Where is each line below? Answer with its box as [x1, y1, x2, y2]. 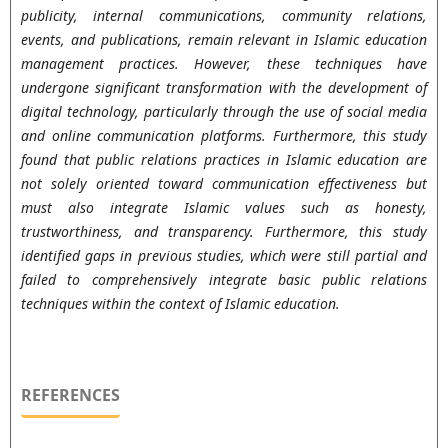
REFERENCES [20, 384, 120, 406]
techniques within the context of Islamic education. [20, 293, 340, 313]
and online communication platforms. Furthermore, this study [20, 125, 428, 145]
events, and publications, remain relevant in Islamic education [20, 29, 428, 49]
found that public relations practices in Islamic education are [20, 149, 428, 169]
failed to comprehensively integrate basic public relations [20, 269, 428, 289]
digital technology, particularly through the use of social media [20, 101, 428, 121]
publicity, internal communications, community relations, [20, 5, 428, 25]
